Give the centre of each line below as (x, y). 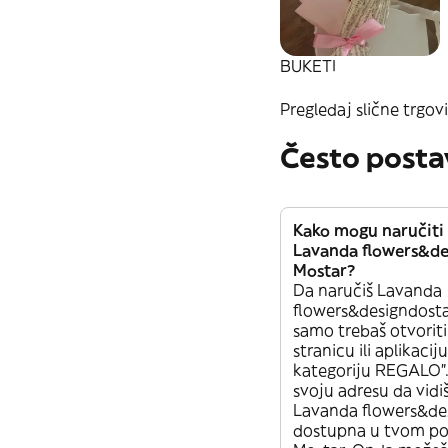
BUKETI (308, 66)
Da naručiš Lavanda (367, 289)
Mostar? (324, 269)
